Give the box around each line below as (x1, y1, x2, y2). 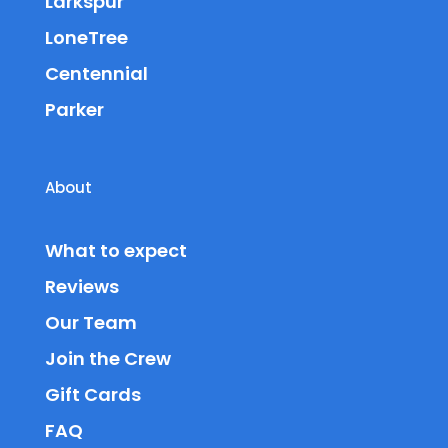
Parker (44, 96, 104, 122)
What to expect (44, 237, 187, 263)
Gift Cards (44, 381, 141, 407)
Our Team (44, 309, 137, 335)
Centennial (44, 60, 148, 86)
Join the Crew (44, 345, 171, 371)
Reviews (44, 273, 119, 299)
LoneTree (44, 24, 128, 50)
